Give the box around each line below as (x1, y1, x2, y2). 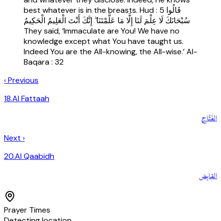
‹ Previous (4, 75, 38, 86)
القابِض (199, 169, 217, 183)
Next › (4, 133, 25, 144)
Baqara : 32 (24, 57, 64, 68)
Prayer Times (4, 205, 50, 216)
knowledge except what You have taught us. (24, 36, 184, 47)
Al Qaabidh (15, 151, 54, 162)
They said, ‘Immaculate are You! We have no (24, 26, 180, 37)
